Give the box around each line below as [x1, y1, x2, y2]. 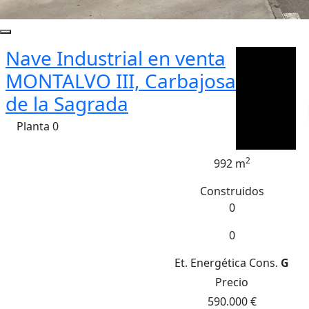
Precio [215, 275, 248, 290]
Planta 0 [17, 119, 59, 134]
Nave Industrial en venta [6, 45, 226, 71]
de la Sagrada [6, 90, 128, 117]
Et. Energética [175, 255, 246, 270]
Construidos [199, 183, 264, 199]
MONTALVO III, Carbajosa [6, 68, 236, 94]
